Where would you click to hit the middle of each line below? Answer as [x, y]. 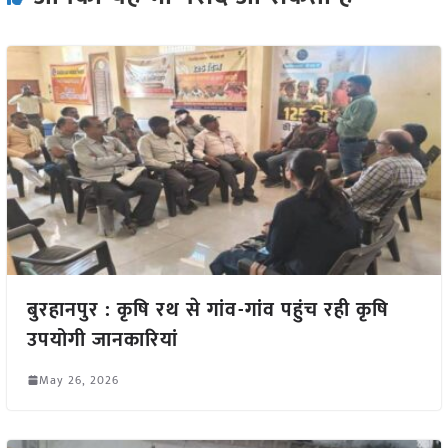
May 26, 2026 [78, 379]
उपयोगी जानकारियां [102, 339]
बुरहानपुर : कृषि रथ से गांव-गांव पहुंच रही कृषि [207, 309]
